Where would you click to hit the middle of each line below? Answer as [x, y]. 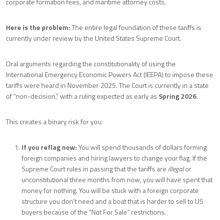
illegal [176, 169]
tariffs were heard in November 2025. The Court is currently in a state [107, 85]
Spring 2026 [178, 96]
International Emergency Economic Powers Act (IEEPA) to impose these [110, 74]
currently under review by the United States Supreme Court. [94, 38]
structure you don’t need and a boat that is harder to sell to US [112, 201]
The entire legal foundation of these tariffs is [136, 27]
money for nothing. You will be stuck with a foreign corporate [110, 190]
